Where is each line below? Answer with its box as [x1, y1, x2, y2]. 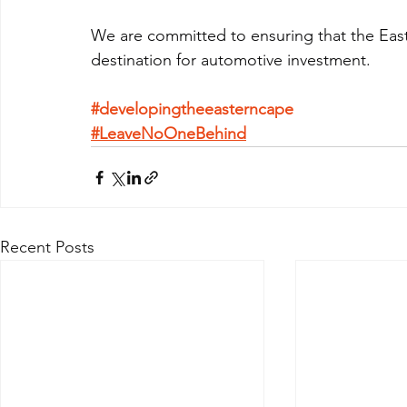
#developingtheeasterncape [91, 99, 293, 120]
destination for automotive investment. [91, 50, 371, 71]
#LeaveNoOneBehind [91, 124, 246, 144]
